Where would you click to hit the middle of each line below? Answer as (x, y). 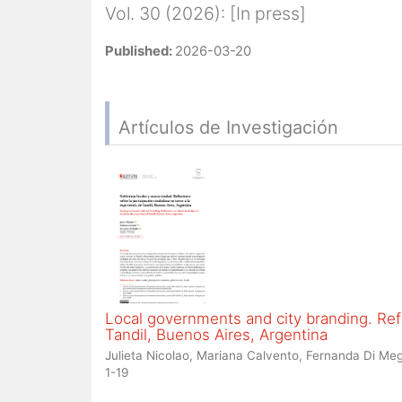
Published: (140, 51)
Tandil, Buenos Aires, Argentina (216, 334)
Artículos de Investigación (228, 127)
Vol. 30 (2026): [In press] (205, 13)
